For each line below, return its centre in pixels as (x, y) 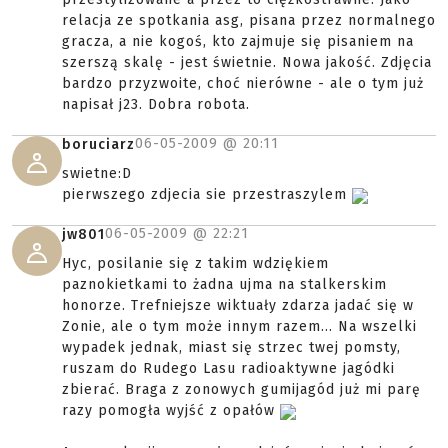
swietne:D (97, 174)
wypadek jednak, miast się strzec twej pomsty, (231, 348)
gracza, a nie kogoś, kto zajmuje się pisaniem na (238, 42)
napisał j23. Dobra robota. (156, 105)
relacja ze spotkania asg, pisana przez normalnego (249, 21)
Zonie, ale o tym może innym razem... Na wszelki (239, 327)
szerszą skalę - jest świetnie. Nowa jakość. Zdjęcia (247, 63)
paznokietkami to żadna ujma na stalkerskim (224, 285)
